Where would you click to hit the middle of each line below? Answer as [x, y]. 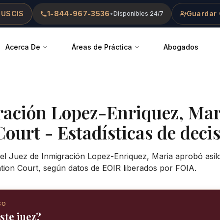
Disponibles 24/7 [138, 14]
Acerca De [23, 47]
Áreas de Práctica [102, 47]
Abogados [181, 47]
